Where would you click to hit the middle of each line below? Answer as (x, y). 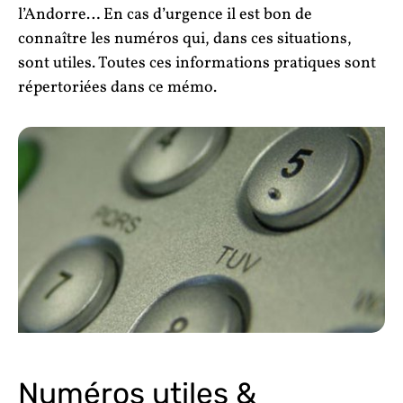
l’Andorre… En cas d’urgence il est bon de (165, 14)
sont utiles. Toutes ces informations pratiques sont (197, 63)
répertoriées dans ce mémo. (117, 87)
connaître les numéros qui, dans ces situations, (185, 39)
